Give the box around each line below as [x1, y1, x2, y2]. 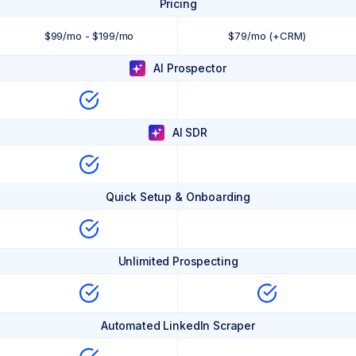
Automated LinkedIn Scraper [100, 318, 256, 332]
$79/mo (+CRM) [228, 29, 306, 42]
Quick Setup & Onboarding [105, 189, 251, 203]
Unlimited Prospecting [118, 253, 238, 268]
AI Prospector [153, 60, 226, 75]
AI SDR [172, 125, 208, 139]
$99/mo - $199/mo [44, 29, 134, 42]
